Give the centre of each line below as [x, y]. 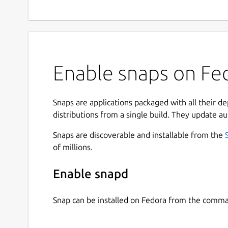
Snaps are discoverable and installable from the [139, 135]
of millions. [73, 147]
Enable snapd [91, 174]
